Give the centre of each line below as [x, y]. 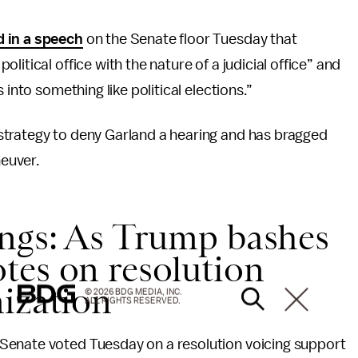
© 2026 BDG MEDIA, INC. [133, 292]
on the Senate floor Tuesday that [190, 39]
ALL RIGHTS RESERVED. [133, 300]
